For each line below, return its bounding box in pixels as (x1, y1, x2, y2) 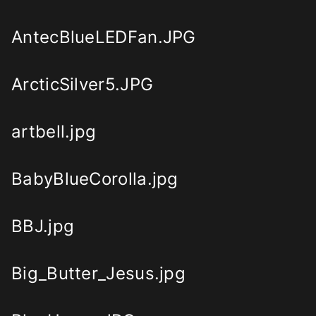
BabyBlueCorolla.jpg (11, 169, 178, 190)
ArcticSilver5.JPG (11, 74, 154, 95)
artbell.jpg (11, 121, 97, 142)
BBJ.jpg (11, 216, 75, 237)
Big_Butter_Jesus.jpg (11, 263, 186, 284)
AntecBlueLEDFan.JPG (11, 27, 196, 48)
